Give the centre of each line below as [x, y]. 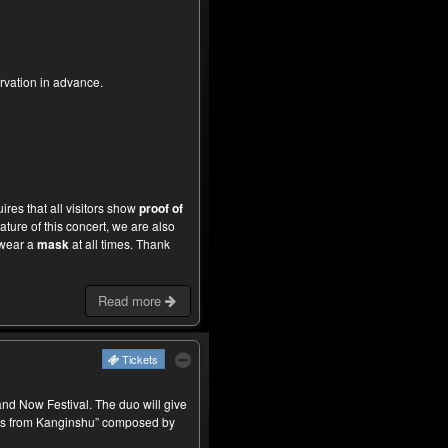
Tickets [139, 358]
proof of [160, 208]
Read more [132, 301]
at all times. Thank [119, 244]
